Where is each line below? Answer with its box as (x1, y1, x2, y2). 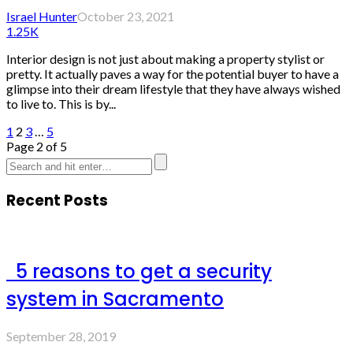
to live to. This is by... (6, 95, 116, 111)
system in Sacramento (6, 285, 224, 312)
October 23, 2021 (77, 8, 174, 24)
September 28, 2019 (6, 328, 116, 344)
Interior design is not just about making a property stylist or (6, 50, 325, 66)
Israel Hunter (6, 8, 77, 24)
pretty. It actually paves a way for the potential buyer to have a (6, 65, 339, 81)
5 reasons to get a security (6, 258, 272, 284)
